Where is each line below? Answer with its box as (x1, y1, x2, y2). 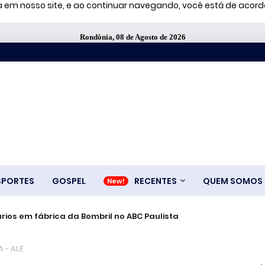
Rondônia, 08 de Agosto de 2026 (79, 33, 186, 41)
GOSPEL (51, 174, 86, 187)
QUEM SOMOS (202, 174, 263, 187)
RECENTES (134, 174, 177, 187)
